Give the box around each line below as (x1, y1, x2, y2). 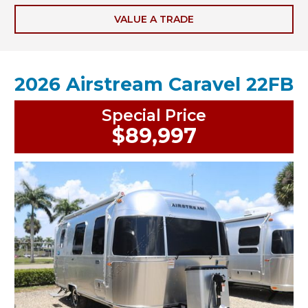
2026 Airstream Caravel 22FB (14, 72, 294, 96)
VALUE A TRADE (114, 12, 194, 25)
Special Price (102, 105, 206, 125)
